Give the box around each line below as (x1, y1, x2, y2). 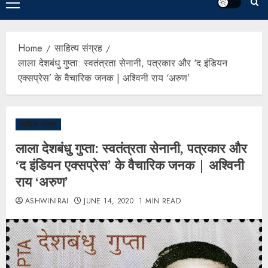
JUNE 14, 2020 (84, 196, 134, 207)
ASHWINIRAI (25, 196, 69, 207)
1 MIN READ (139, 196, 181, 207)
